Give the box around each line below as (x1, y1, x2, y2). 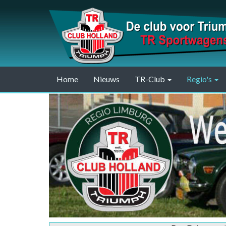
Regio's (187, 74, 213, 84)
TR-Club (135, 74, 166, 84)
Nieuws (93, 74, 120, 84)
